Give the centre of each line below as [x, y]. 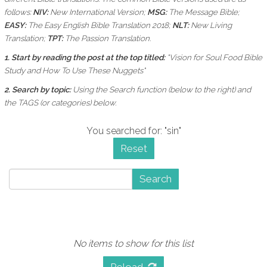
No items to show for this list [133, 243]
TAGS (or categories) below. [67, 103]
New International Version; [98, 12]
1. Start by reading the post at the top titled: [86, 57]
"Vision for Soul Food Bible [215, 57]
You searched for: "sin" [133, 131]
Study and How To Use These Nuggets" [75, 70]
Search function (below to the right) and [180, 89]
